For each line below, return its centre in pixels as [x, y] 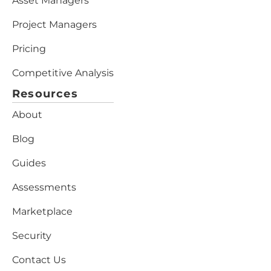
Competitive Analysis [63, 73]
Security [32, 235]
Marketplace [42, 211]
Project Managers [54, 24]
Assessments [44, 187]
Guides [29, 163]
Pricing [29, 48]
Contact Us [39, 260]
